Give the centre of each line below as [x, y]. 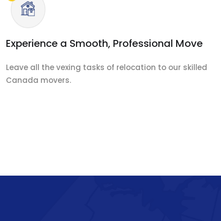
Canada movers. [38, 80]
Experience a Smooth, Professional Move [104, 44]
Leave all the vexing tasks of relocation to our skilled [107, 68]
